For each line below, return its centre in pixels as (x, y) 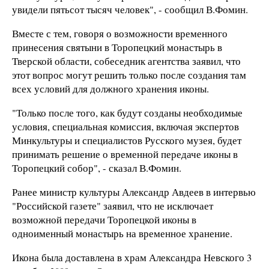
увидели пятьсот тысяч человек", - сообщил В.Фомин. (130, 10)
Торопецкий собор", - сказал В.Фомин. (97, 168)
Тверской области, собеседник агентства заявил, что (126, 61)
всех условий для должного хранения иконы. (110, 89)
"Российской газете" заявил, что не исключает (113, 205)
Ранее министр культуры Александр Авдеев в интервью (134, 192)
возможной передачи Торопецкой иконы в (104, 219)
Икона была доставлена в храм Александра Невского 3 (132, 257)
